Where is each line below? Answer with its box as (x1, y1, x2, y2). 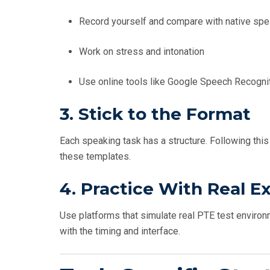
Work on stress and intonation (79, 46, 204, 58)
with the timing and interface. (60, 225, 180, 237)
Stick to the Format (78, 104, 251, 125)
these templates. (60, 151, 131, 163)
